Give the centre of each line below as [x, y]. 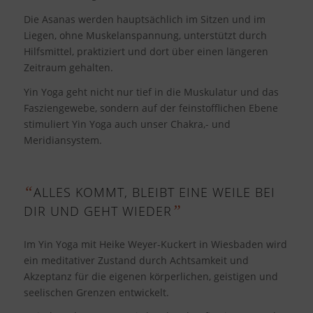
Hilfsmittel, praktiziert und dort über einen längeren [146, 51]
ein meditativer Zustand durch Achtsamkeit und [136, 260]
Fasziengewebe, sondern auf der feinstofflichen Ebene [151, 108]
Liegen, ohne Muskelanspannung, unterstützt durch [145, 35]
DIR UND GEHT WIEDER [97, 211]
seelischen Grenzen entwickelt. [96, 292]
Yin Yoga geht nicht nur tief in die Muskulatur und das [151, 92]
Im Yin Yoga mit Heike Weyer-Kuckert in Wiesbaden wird [155, 244]
